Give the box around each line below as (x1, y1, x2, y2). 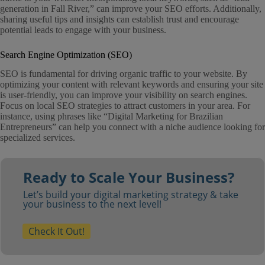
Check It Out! (28, 225, 85, 238)
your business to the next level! (22, 198, 161, 211)
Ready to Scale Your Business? (22, 167, 234, 188)
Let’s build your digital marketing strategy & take (22, 188, 238, 202)
